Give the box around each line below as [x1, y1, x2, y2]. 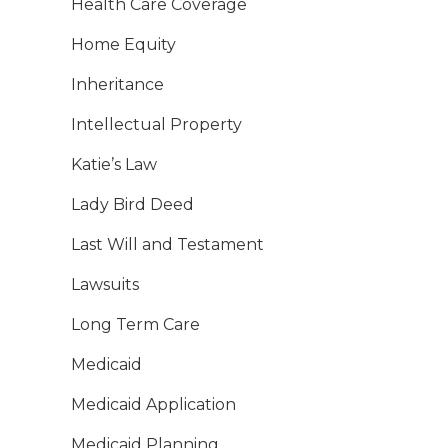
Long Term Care [71, 315, 200, 335]
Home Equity [71, 35, 176, 55]
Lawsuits [71, 275, 139, 295]
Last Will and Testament [71, 235, 264, 255]
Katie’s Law [71, 155, 157, 175]
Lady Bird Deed [71, 195, 194, 215]
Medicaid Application [71, 395, 236, 415]
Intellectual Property [71, 115, 242, 135]
